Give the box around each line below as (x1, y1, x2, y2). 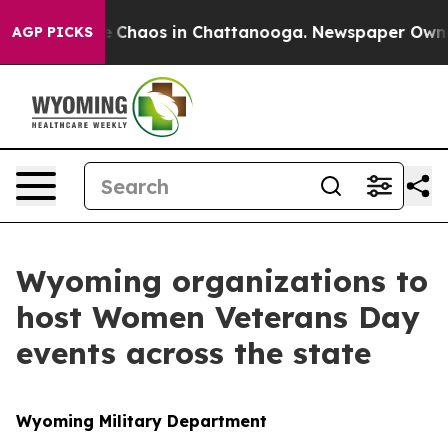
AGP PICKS (12, 23, 93, 41)
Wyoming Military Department (16, 411, 267, 431)
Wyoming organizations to (16, 262, 428, 300)
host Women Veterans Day (16, 298, 420, 336)
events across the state (16, 334, 371, 372)
